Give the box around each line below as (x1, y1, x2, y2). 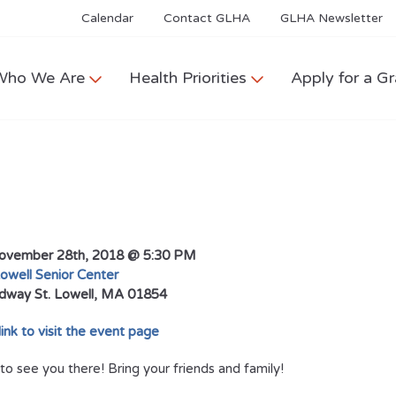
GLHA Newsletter (280, 11, 383, 26)
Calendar (81, 11, 133, 26)
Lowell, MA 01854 (54, 286, 167, 302)
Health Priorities (129, 68, 247, 88)
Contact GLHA (164, 11, 250, 26)
